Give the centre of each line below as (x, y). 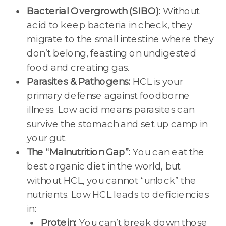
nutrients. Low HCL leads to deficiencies (118, 194)
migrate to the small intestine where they (121, 39)
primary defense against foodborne (108, 96)
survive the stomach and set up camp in (117, 124)
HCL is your (157, 81)
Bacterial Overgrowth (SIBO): (94, 11)
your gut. (47, 138)
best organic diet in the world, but (104, 166)
